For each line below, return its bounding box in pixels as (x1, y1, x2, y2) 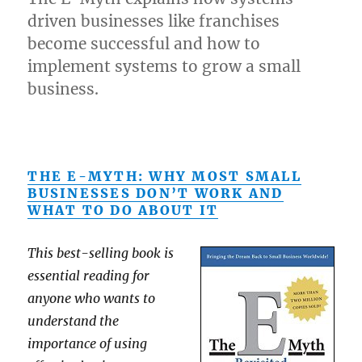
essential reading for (27, 267, 150, 284)
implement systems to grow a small (27, 57, 301, 76)
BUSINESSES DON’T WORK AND (27, 185, 284, 201)
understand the (27, 313, 120, 329)
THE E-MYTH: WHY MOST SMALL (27, 168, 301, 184)
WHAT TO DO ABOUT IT (27, 202, 219, 218)
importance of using (27, 335, 148, 351)
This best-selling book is (27, 245, 175, 261)
